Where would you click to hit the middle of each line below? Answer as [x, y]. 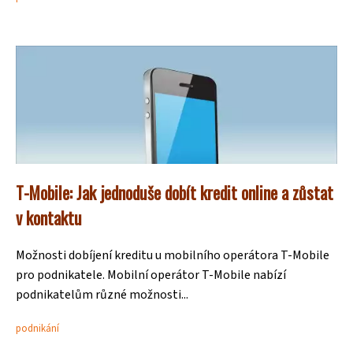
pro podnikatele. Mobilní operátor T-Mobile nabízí [151, 275]
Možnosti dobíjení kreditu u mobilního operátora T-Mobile [173, 255]
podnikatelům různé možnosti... [102, 295]
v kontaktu [49, 217]
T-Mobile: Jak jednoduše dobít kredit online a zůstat [175, 192]
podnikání [37, 329]
